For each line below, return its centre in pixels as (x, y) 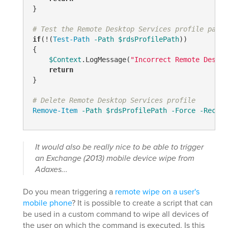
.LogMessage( (106, 60)
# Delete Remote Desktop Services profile (114, 101)
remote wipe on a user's (157, 191)
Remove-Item (55, 111)
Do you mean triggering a (69, 191)
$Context (65, 60)
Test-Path (71, 39)
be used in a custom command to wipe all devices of (116, 214)
